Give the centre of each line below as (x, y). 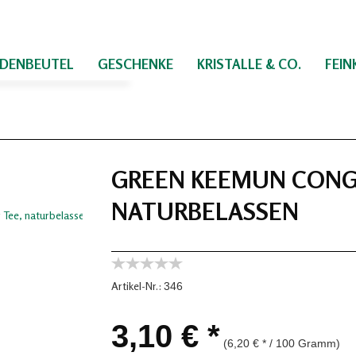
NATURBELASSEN (205, 211)
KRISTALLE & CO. (249, 64)
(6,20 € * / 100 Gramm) (282, 343)
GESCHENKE (135, 64)
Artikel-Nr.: (136, 286)
